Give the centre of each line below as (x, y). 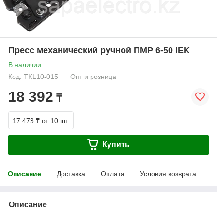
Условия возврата (168, 174)
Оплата (113, 174)
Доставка (71, 174)
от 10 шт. (55, 120)
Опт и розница (93, 76)
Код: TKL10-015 (33, 76)
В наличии (25, 65)
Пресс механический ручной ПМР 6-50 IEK (99, 50)
